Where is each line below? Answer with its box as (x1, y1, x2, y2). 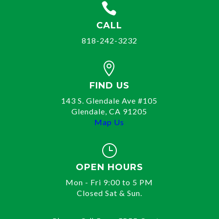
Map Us (94, 117, 125, 127)
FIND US (89, 80, 130, 91)
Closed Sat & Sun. (76, 188, 142, 197)
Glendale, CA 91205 (71, 107, 148, 116)
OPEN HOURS (75, 162, 143, 173)
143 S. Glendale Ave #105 (61, 96, 158, 105)
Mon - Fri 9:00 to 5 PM (66, 177, 153, 187)
